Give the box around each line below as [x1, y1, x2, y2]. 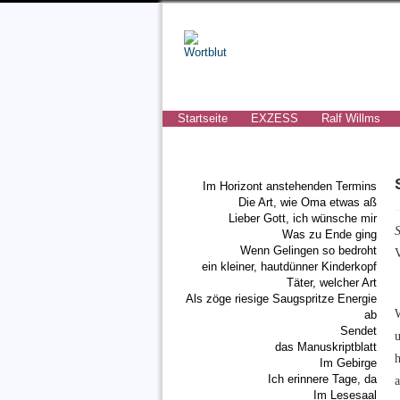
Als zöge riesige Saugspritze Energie [186, 292, 377, 305]
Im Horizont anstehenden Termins [203, 179, 377, 193]
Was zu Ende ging [282, 228, 377, 241]
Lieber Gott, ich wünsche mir [229, 212, 377, 225]
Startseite [178, 112, 228, 125]
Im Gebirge [320, 356, 377, 370]
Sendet [340, 324, 377, 337]
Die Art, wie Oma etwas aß [238, 196, 377, 209]
